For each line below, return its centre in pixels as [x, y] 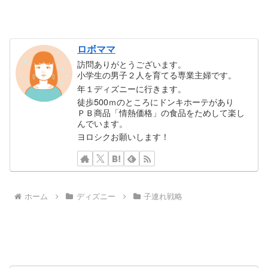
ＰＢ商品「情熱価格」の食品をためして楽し [161, 112]
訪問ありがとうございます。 [132, 64]
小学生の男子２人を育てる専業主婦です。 [157, 75]
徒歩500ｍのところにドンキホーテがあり [156, 101]
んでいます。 [103, 123]
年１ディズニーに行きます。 [132, 88]
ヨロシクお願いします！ [124, 136]
